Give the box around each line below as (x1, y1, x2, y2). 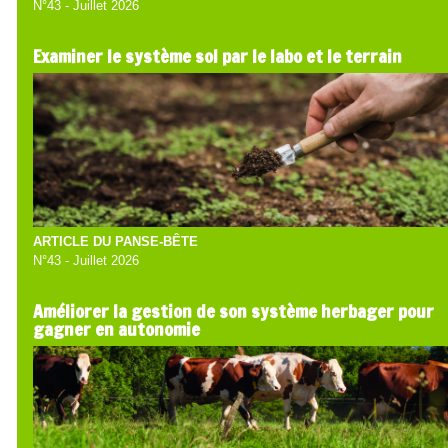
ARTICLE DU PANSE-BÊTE (32, 234, 198, 250)
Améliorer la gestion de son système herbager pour (32, 298, 434, 325)
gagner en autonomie (32, 316, 200, 343)
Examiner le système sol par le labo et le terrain (32, 43, 402, 70)
